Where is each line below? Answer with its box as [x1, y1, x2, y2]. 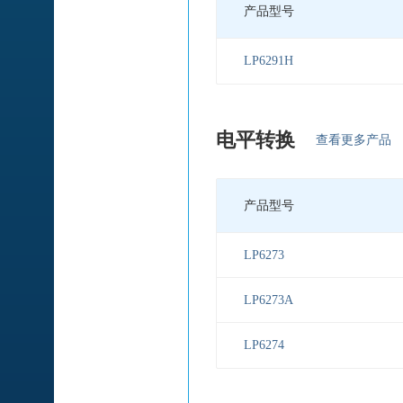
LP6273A [244, 292, 293, 307]
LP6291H [244, 54, 293, 68]
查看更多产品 [316, 133, 391, 148]
